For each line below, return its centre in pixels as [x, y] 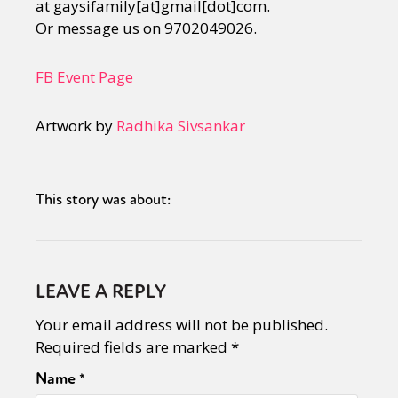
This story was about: [103, 199]
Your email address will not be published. [182, 325]
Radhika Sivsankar [181, 126]
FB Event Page [84, 77]
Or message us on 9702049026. [146, 28]
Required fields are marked [133, 347]
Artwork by [76, 126]
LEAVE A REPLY [101, 292]
